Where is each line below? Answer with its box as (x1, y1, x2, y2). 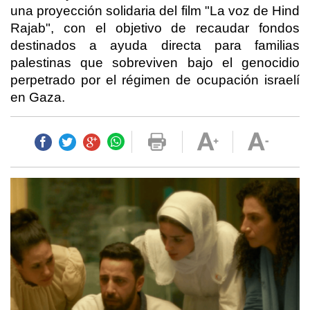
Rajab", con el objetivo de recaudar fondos (10, 21, 300, 36)
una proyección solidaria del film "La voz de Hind (10, 3, 300, 19)
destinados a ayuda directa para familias (10, 38, 300, 53)
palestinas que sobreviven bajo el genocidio (10, 55, 300, 71)
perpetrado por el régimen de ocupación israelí (10, 73, 300, 88)
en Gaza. (10, 90, 65, 105)
